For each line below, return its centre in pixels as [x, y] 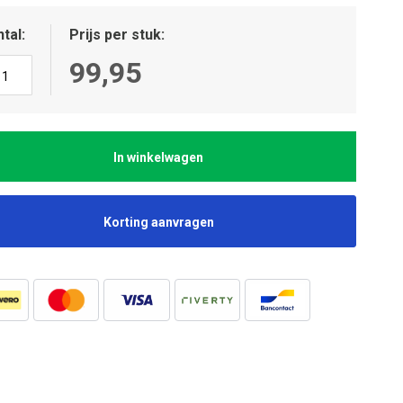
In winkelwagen [158, 157]
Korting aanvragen [158, 222]
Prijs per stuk [115, 35]
